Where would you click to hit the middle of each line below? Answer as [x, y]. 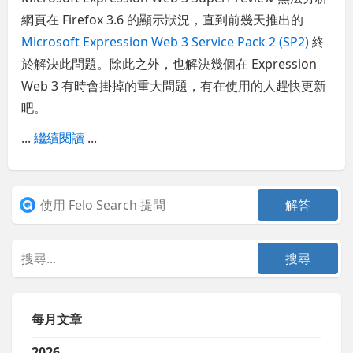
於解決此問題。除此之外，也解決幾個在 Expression [169, 63]
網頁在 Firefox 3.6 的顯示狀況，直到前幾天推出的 [163, 19]
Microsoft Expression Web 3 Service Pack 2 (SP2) [165, 41]
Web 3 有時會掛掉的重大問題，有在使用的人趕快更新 [174, 85]
